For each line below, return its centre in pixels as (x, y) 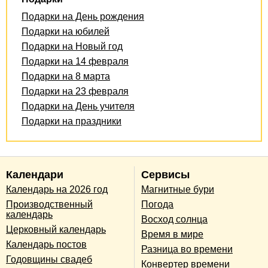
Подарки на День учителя (78, 106)
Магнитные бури (178, 190)
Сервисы (165, 174)
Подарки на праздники (71, 121)
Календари (35, 174)
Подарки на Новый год (72, 46)
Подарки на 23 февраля (75, 91)
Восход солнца (174, 220)
